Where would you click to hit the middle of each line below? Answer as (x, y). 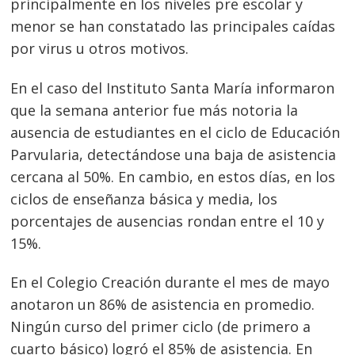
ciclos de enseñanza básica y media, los (144, 198)
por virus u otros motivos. (100, 49)
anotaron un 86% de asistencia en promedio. (163, 305)
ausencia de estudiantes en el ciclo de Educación (176, 132)
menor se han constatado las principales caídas (173, 27)
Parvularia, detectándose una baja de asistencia (174, 154)
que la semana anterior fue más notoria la (155, 110)
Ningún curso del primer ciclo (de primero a (161, 327)
